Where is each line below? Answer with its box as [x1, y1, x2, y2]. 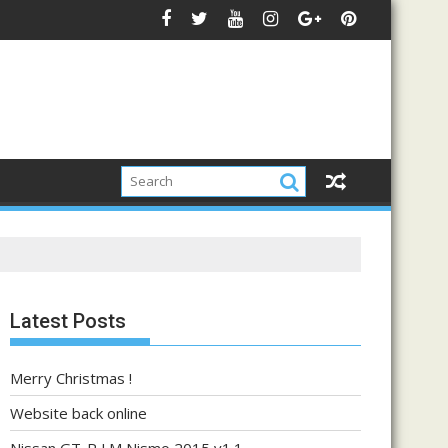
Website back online [10, 403, 147, 423]
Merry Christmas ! [10, 368, 132, 388]
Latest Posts [10, 309, 126, 333]
